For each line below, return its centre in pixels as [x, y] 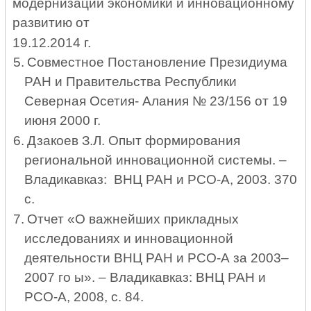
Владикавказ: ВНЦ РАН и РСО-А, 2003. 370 [160, 180]
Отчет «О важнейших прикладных [133, 219]
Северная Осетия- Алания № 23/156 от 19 [155, 101]
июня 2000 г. [62, 121]
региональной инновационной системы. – [155, 160]
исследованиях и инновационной [130, 239]
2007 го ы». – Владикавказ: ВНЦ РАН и [145, 278]
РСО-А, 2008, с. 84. [85, 297]
